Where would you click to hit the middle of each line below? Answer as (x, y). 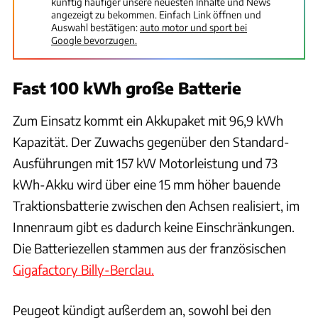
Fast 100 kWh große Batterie (127, 88)
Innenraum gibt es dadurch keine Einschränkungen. (154, 226)
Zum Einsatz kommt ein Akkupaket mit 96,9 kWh (148, 120)
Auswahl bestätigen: (94, 27)
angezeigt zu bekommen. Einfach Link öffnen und (156, 14)
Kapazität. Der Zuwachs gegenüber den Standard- (151, 141)
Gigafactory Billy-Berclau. (83, 269)
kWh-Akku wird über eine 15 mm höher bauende (147, 184)
